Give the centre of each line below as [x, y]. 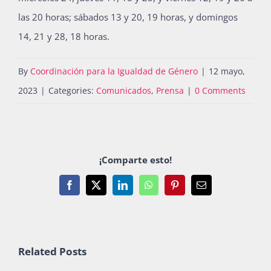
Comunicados [124, 91]
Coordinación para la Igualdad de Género [114, 71]
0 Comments [220, 91]
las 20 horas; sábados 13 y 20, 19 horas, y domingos [128, 17]
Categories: [72, 91]
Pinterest [190, 189]
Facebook [87, 189]
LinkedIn [139, 189]
